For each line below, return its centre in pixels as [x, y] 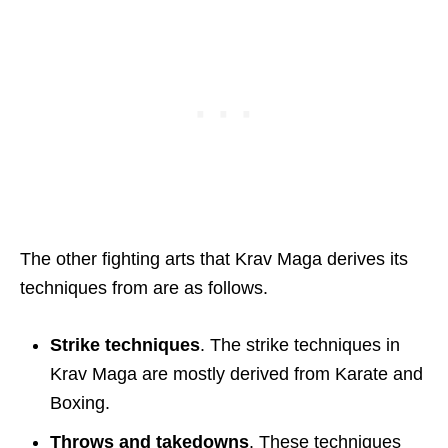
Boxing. [80, 402]
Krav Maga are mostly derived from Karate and [236, 373]
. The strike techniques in [300, 344]
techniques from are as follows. [144, 287]
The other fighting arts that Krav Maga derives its [214, 258]
